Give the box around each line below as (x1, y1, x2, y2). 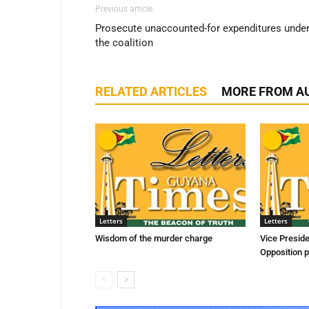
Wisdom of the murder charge (95, 233, 215, 243)
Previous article (95, 4, 152, 14)
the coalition (95, 37, 153, 49)
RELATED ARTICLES (95, 84, 207, 99)
